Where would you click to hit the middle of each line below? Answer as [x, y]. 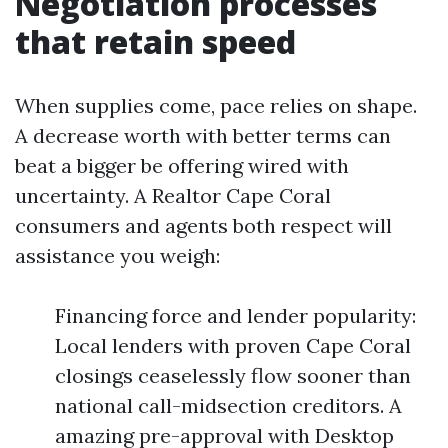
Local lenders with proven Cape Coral [233, 345]
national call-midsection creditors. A [228, 405]
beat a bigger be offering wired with [182, 165]
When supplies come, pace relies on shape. [216, 105]
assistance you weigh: [117, 255]
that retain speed [155, 41]
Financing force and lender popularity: [235, 315]
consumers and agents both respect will [203, 225]
